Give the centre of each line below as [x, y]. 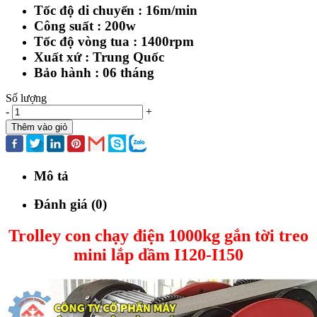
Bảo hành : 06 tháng [94, 72]
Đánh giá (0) [70, 204]
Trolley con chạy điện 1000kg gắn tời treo [158, 236]
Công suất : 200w [85, 25]
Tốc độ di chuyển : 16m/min [116, 10]
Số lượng [26, 98]
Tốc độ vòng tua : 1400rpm [114, 41]
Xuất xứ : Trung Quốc [99, 57]
